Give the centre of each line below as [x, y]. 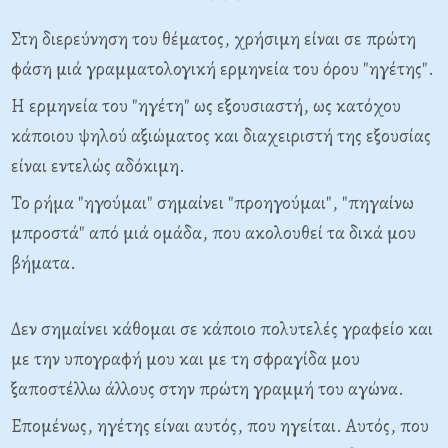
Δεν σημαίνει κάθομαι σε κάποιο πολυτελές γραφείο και [222, 329]
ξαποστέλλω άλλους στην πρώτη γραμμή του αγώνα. [207, 389]
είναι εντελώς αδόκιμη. [98, 166]
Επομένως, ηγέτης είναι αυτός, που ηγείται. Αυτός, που [220, 426]
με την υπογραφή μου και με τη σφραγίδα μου [185, 359]
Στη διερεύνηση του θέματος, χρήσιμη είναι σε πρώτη [213, 39]
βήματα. [43, 263]
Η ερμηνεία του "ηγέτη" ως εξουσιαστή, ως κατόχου [206, 106]
